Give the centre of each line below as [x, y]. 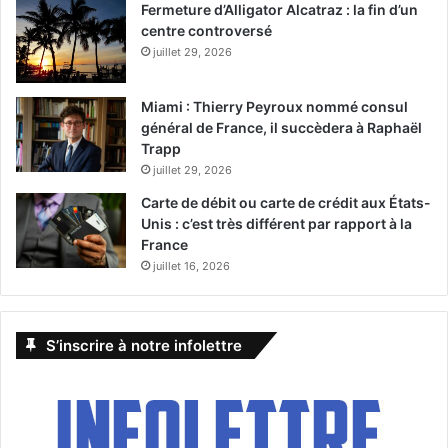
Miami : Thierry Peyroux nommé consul [274, 106]
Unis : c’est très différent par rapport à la [276, 223]
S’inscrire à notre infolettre [144, 345]
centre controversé [206, 31]
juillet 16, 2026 [191, 265]
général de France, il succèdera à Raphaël [281, 127]
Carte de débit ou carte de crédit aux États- [286, 202]
